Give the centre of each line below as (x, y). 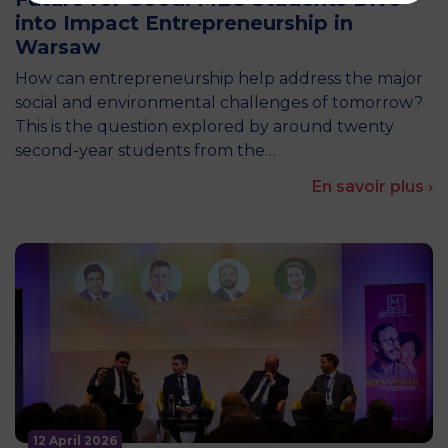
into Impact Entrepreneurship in (184, 23)
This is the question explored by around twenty (204, 126)
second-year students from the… (145, 150)
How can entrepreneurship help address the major (219, 78)
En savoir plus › (372, 186)
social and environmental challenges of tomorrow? (219, 102)
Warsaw (58, 47)
